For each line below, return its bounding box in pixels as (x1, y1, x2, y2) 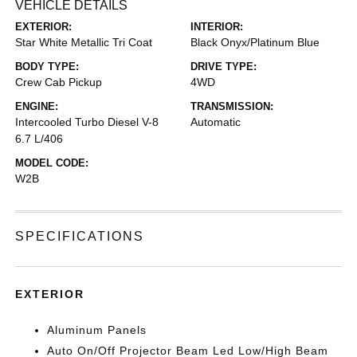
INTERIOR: (190, 21, 243, 33)
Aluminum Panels (47, 324, 147, 336)
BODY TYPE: (15, 61, 80, 73)
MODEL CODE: (15, 157, 89, 169)
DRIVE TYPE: (190, 61, 257, 73)
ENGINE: (15, 100, 59, 112)
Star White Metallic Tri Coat (15, 36, 153, 49)
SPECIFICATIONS (15, 229, 145, 243)
